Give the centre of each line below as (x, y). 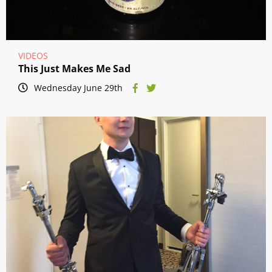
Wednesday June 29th (78, 88)
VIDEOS (33, 56)
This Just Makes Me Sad (74, 69)
